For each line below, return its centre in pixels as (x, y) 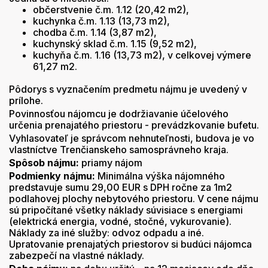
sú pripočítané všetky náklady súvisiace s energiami (126, 210)
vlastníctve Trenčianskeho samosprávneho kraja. (119, 150)
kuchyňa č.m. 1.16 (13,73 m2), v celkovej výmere (142, 55)
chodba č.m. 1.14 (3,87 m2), (95, 32)
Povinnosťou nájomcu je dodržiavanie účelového (119, 114)
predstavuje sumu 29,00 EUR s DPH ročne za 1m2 (121, 187)
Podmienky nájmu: (52, 176)
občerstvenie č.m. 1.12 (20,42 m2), (111, 10)
